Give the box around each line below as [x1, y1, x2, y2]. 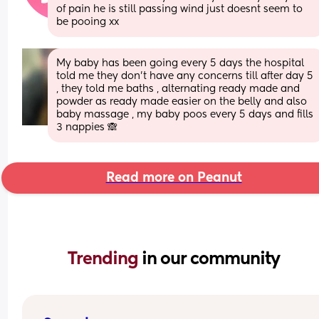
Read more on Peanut [105, 171, 242, 184]
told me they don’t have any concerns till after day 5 [56, 70, 314, 81]
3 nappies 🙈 [56, 122, 118, 132]
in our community [142, 250, 280, 268]
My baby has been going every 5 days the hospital [56, 58, 305, 68]
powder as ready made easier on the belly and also [56, 96, 308, 107]
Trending [68, 250, 142, 268]
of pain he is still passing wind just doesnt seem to [56, 4, 303, 14]
